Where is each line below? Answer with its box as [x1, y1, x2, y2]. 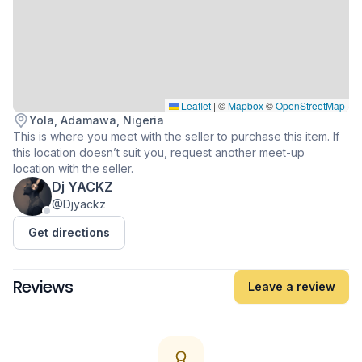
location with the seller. [13, 162, 133, 175]
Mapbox [228, 99, 263, 112]
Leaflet [179, 99, 211, 112]
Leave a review [248, 280, 335, 293]
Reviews [13, 276, 73, 298]
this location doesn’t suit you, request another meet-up [13, 145, 305, 159]
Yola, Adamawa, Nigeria [29, 113, 164, 127]
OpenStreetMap [276, 99, 345, 112]
